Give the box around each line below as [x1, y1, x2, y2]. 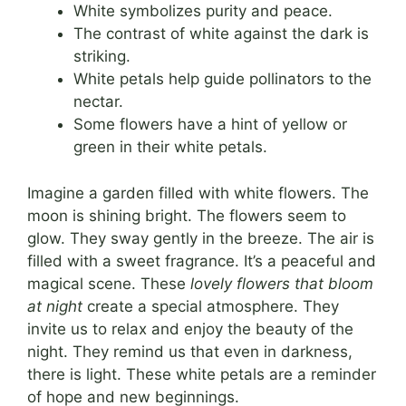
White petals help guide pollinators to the [73, 70, 372, 89]
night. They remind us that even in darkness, [27, 342, 353, 361]
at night [27, 296, 82, 315]
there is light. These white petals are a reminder [27, 364, 376, 383]
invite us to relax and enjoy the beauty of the [27, 319, 353, 338]
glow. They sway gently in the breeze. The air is [27, 228, 374, 247]
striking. [73, 47, 130, 66]
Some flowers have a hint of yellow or [73, 115, 347, 134]
